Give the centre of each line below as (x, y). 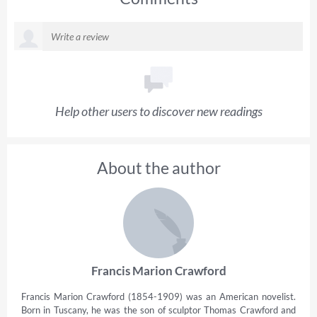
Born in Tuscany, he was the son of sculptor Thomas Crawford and (158, 310)
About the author (158, 167)
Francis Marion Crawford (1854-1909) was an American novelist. (158, 296)
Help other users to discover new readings (158, 111)
